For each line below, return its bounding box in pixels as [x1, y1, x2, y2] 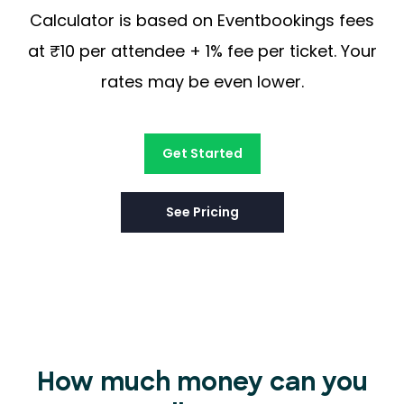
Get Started [161, 143, 243, 162]
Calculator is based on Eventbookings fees [30, 8, 374, 32]
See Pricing [165, 202, 239, 221]
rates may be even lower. [100, 69, 304, 93]
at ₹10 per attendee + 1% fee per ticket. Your [27, 39, 377, 62]
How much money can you [36, 371, 368, 397]
